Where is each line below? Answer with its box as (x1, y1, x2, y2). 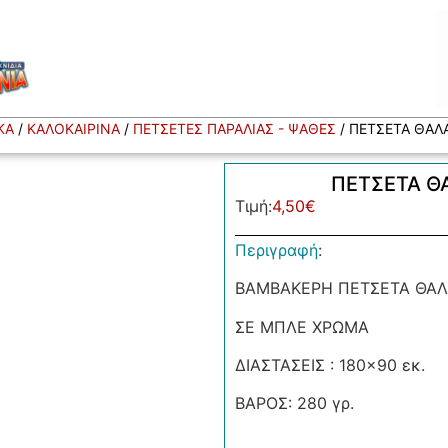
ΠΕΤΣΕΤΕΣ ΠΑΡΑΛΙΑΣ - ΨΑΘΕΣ (132, 120, 336, 138)
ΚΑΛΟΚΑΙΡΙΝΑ (26, 120, 120, 138)
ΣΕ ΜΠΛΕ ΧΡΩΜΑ (235, 316, 369, 337)
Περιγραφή (235, 239, 318, 260)
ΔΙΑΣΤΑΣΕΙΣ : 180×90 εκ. (235, 355, 425, 376)
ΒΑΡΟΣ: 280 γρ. (235, 393, 354, 414)
